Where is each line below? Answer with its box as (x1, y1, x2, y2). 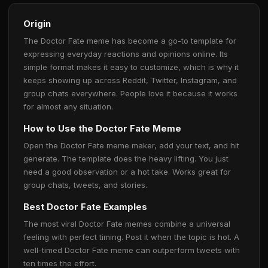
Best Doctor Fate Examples (23, 201, 147, 212)
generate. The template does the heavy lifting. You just (23, 154, 229, 163)
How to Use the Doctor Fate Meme (23, 123, 181, 134)
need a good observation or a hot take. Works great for (23, 167, 231, 176)
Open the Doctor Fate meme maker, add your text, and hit (23, 141, 239, 150)
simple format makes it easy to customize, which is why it (23, 62, 239, 72)
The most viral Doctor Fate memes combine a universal (23, 219, 230, 229)
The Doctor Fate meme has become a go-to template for (23, 36, 236, 45)
